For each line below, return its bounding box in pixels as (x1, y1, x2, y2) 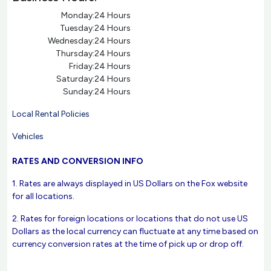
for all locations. (12, 191, 74, 201)
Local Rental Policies (12, 109, 90, 119)
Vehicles (12, 131, 44, 142)
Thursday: (55, 48, 94, 59)
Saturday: (56, 74, 94, 84)
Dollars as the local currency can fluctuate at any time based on (12, 226, 258, 237)
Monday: (60, 10, 94, 21)
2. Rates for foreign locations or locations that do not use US (12, 214, 248, 224)
